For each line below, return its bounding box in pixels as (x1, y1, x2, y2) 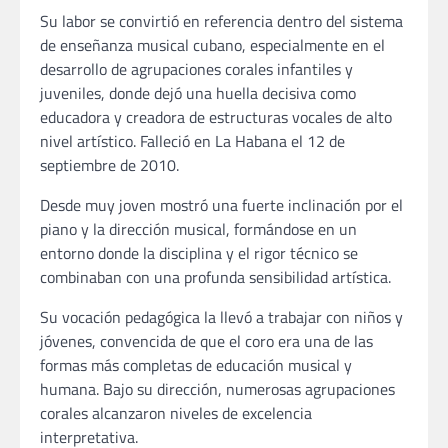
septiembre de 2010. (40, 153, 179, 178)
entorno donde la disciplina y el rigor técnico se (40, 241, 358, 266)
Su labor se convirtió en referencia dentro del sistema (40, 9, 403, 34)
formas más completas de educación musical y (40, 353, 352, 378)
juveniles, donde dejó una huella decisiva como (40, 81, 356, 106)
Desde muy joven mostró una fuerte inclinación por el (40, 193, 403, 218)
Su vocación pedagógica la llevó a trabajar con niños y (40, 305, 403, 330)
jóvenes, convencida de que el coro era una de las (40, 329, 373, 354)
